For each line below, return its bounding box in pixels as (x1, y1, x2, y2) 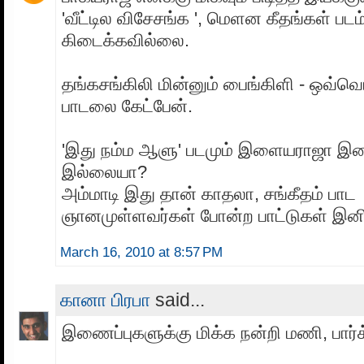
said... (150, 289, 205, 311)
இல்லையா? (62, 162, 147, 183)
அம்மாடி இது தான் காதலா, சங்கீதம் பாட (62, 184, 356, 205)
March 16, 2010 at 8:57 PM (60, 245, 223, 261)
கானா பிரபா (60, 289, 150, 311)
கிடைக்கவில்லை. (62, 30, 189, 51)
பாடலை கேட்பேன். (62, 96, 193, 117)
